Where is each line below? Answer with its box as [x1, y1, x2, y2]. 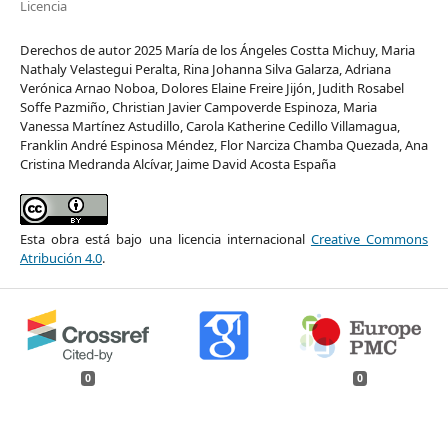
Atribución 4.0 [19, 248, 102, 267]
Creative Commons [310, 229, 429, 248]
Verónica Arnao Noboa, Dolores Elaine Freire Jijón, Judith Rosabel [19, 78, 404, 97]
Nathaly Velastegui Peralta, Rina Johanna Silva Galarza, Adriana [19, 59, 391, 78]
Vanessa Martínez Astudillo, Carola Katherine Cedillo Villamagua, [19, 116, 400, 135]
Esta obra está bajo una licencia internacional [19, 229, 311, 248]
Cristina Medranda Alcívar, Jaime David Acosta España [19, 154, 336, 173]
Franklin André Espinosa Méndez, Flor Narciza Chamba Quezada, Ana [19, 135, 428, 154]
